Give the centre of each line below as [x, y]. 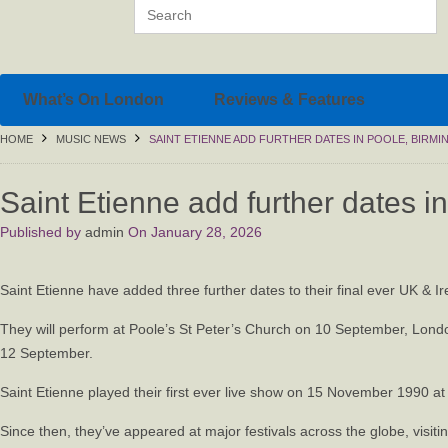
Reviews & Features [289, 99]
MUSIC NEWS [91, 139]
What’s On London [93, 99]
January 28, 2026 [206, 232]
